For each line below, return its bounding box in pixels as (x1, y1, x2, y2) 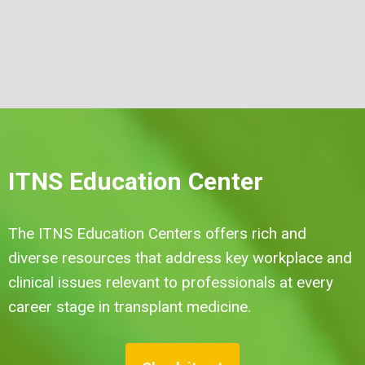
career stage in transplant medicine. (8, 297, 255, 316)
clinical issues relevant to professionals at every (8, 272, 333, 292)
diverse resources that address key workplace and (8, 248, 352, 267)
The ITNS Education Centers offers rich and (8, 223, 306, 243)
